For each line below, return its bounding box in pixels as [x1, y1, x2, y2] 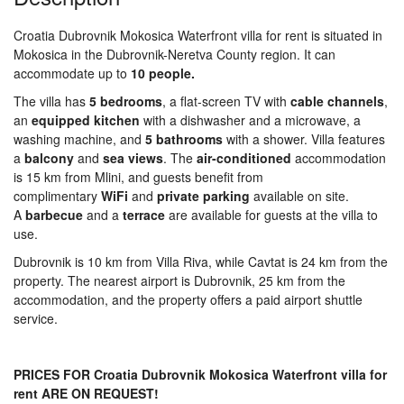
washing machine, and [14, 130, 145, 148]
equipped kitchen [32, 111, 140, 129]
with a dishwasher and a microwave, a [140, 111, 361, 129]
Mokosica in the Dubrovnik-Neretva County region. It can [14, 45, 335, 63]
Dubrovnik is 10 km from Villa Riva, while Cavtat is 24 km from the [14, 252, 388, 271]
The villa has [14, 92, 86, 110]
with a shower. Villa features [223, 130, 385, 148]
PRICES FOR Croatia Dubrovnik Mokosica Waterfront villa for [14, 365, 387, 383]
